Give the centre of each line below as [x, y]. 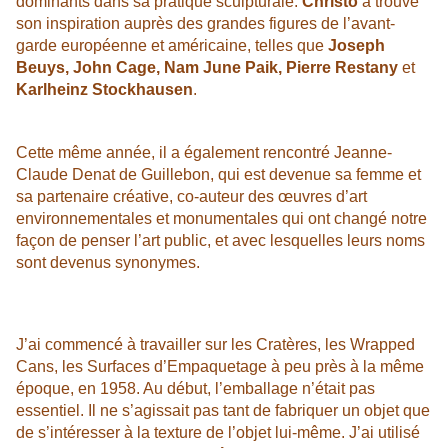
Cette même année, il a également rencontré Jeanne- [204, 153]
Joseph [356, 46]
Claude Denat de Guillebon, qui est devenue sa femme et [218, 175]
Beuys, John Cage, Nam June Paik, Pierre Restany [209, 68]
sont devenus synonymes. [108, 263]
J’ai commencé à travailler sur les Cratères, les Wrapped [215, 345]
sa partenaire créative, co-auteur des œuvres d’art [191, 197]
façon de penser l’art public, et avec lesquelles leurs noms [220, 241]
